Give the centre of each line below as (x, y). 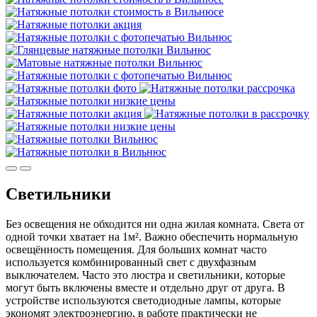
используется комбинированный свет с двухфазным (131, 263)
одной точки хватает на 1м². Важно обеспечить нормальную (152, 237)
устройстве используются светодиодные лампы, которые (143, 301)
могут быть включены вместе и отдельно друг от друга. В (145, 288)
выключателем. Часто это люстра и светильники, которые (145, 275)
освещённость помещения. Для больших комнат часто (136, 250)
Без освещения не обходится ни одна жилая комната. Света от (155, 224)
